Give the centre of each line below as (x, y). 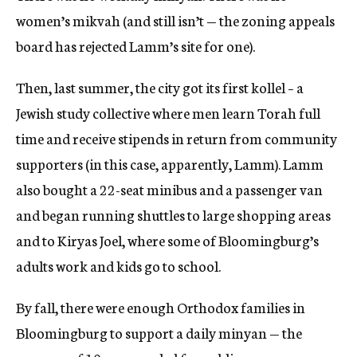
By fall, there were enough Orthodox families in (161, 307)
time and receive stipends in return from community (177, 138)
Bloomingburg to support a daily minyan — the (159, 333)
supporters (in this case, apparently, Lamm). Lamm (170, 164)
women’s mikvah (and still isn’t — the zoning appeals (175, 20)
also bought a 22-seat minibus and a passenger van (169, 189)
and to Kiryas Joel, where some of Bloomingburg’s (167, 240)
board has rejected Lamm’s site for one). (135, 46)
